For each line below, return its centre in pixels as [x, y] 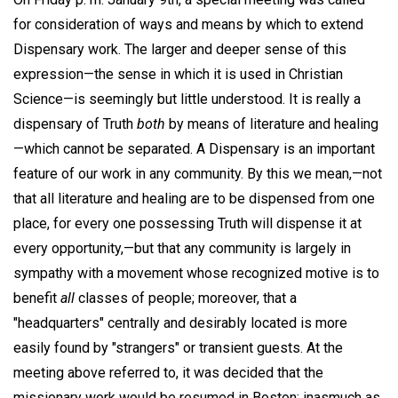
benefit [37, 298]
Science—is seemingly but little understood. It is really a [187, 99]
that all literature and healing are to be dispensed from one [194, 199]
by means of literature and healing [272, 124]
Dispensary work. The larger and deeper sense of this [180, 50]
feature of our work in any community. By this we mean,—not [198, 174]
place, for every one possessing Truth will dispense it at [187, 224]
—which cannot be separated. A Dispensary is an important [194, 149]
